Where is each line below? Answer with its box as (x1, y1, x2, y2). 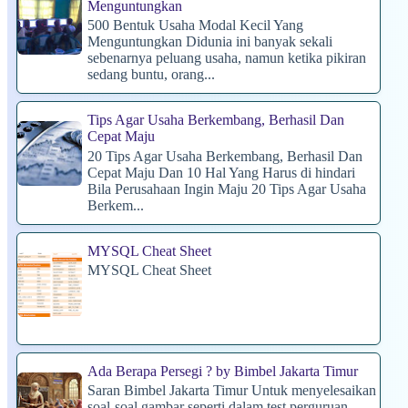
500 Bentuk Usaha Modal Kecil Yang (87, 17, 303, 34)
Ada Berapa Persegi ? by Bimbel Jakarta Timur (87, 362, 358, 379)
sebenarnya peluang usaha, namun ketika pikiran (87, 50, 366, 66)
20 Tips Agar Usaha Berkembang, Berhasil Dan (87, 148, 362, 164)
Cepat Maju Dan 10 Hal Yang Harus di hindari (87, 164, 355, 180)
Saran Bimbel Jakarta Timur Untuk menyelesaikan (87, 382, 376, 399)
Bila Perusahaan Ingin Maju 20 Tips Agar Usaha (87, 180, 366, 197)
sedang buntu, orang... (87, 66, 215, 83)
